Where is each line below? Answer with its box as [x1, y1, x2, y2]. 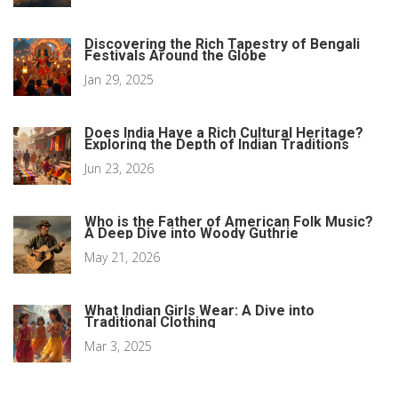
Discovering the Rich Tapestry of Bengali [84, 36, 360, 53]
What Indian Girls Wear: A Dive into [84, 302, 314, 320]
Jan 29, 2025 [84, 71, 154, 89]
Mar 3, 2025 [84, 338, 152, 355]
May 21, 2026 [84, 249, 160, 267]
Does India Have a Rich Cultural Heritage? [84, 124, 363, 142]
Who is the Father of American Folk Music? [84, 213, 373, 231]
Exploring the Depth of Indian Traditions [84, 136, 349, 154]
